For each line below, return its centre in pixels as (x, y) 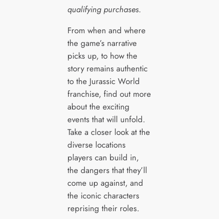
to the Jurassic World (103, 81)
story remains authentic (107, 68)
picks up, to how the (102, 55)
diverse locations (96, 144)
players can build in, (103, 157)
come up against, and (105, 183)
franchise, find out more (109, 94)
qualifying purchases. (104, 9)
